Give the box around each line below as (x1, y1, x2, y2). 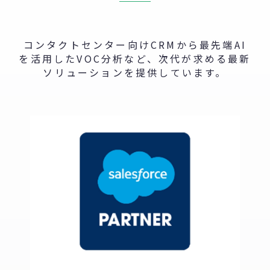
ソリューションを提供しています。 (43, 64, 227, 80)
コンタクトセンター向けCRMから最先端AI (23, 37, 247, 52)
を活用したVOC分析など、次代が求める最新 (19, 51, 251, 66)
